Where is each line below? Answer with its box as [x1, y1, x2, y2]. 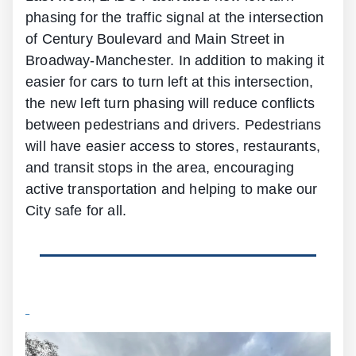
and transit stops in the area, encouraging [25, 160, 295, 176]
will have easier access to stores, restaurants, [25, 138, 320, 155]
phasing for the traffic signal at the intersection [25, 10, 324, 26]
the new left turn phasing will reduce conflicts [25, 95, 315, 112]
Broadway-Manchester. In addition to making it [25, 52, 325, 69]
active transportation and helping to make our [25, 181, 318, 198]
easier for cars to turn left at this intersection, [25, 74, 314, 91]
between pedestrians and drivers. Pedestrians [25, 117, 322, 133]
